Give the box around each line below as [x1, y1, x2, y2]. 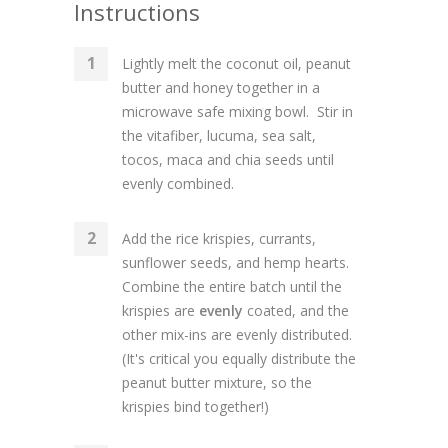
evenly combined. [122, 174, 234, 194]
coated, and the [243, 301, 349, 321]
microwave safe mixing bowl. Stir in [122, 102, 353, 122]
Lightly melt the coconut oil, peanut [122, 54, 351, 74]
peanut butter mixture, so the [122, 373, 312, 393]
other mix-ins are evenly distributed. [122, 325, 352, 345]
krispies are [122, 301, 199, 321]
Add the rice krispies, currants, [122, 229, 316, 249]
